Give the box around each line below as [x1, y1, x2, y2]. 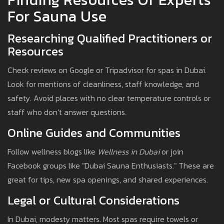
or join [159, 145, 183, 158]
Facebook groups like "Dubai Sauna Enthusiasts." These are [7, 159, 214, 172]
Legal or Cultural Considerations [7, 191, 179, 209]
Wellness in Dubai [97, 145, 159, 158]
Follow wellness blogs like [7, 145, 97, 158]
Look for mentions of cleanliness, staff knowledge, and [7, 78, 199, 90]
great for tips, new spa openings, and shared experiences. [7, 173, 208, 186]
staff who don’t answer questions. [7, 106, 126, 118]
